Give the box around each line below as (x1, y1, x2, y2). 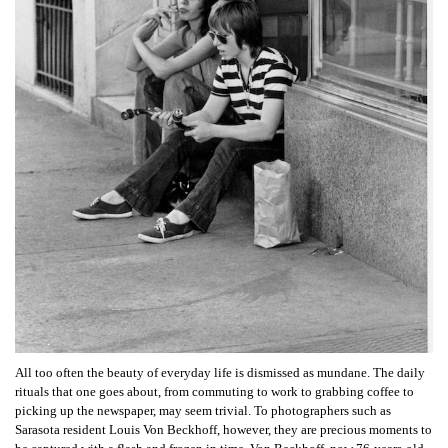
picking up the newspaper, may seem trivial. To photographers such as (15, 402, 391, 418)
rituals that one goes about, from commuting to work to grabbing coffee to (15, 383, 414, 399)
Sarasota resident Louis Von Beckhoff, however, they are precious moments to (15, 421, 432, 437)
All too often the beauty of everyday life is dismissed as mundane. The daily (15, 364, 425, 380)
